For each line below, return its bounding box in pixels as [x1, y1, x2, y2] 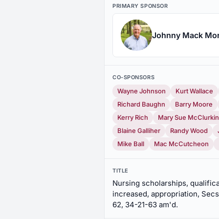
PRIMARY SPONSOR [112, 2, 168, 9]
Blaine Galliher [117, 127, 160, 134]
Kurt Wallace [175, 87, 213, 95]
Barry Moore [175, 100, 213, 108]
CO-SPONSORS [112, 74, 155, 81]
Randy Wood [170, 127, 208, 134]
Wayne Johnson [117, 87, 166, 95]
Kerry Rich [117, 113, 148, 121]
